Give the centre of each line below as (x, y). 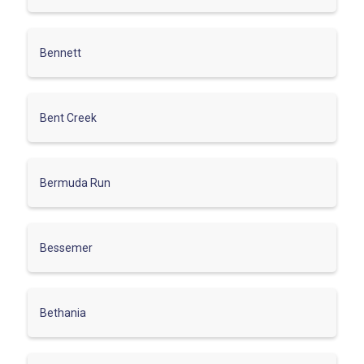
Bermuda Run (75, 182)
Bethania (63, 312)
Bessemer (66, 247)
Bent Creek (68, 117)
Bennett (61, 52)
